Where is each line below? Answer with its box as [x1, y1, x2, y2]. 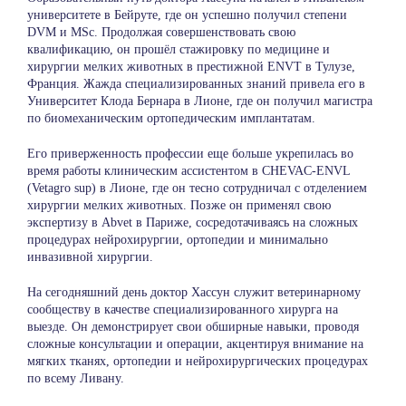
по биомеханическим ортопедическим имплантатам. [26, 111, 315, 126]
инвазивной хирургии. [26, 250, 153, 265]
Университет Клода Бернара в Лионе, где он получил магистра [26, 94, 372, 109]
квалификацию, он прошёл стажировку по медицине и [26, 43, 330, 57]
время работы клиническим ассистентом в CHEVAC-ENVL [26, 164, 350, 179]
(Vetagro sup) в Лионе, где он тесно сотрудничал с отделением [26, 181, 367, 196]
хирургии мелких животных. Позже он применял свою [26, 198, 331, 213]
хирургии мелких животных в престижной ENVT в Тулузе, [26, 60, 355, 74]
